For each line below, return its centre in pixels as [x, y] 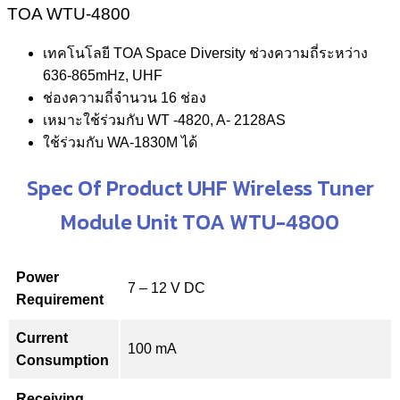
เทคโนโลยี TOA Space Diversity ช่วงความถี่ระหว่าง [205, 53]
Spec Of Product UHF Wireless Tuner [200, 187]
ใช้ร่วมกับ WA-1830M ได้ [120, 142]
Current [42, 337]
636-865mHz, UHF [103, 75]
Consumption [62, 360]
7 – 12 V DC [167, 287]
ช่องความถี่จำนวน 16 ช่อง [125, 97]
